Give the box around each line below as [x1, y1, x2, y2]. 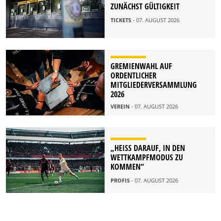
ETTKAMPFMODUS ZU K [110, 151, 183, 163]
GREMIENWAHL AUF [110, 61, 172, 72]
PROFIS [110, 176, 131, 184]
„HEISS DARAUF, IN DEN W [110, 142, 185, 153]
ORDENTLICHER [110, 70, 156, 81]
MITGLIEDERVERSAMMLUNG [110, 79, 197, 91]
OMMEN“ [110, 161, 144, 172]
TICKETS [110, 16, 133, 24]
